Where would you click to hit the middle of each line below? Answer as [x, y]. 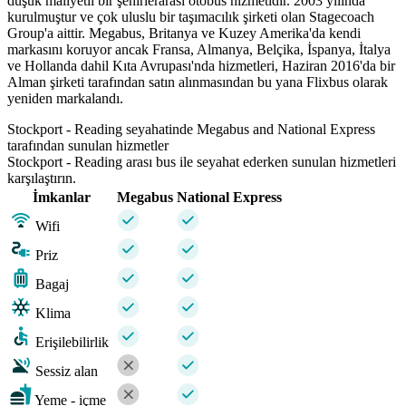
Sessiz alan [67, 371]
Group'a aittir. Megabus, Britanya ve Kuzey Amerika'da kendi [184, 33]
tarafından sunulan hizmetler [88, 145]
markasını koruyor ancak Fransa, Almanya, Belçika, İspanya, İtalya [199, 49]
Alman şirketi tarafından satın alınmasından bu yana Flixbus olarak [198, 82]
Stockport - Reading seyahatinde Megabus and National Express [191, 129]
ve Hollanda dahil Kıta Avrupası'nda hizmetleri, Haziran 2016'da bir [201, 65]
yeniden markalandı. [65, 98]
